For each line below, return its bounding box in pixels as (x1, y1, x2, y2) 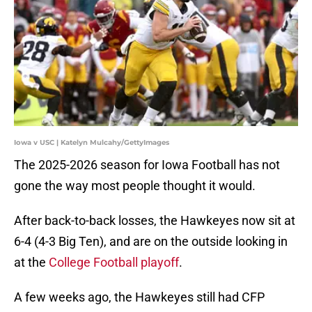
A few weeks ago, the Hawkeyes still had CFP (14, 290, 265, 305)
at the (14, 255, 49, 270)
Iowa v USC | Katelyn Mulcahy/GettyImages (14, 138, 169, 148)
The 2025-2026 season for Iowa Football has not (14, 157, 280, 173)
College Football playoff (49, 255, 179, 270)
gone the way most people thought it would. (14, 178, 256, 194)
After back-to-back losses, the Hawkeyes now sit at (14, 213, 295, 228)
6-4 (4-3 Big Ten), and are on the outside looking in (14, 234, 288, 249)
